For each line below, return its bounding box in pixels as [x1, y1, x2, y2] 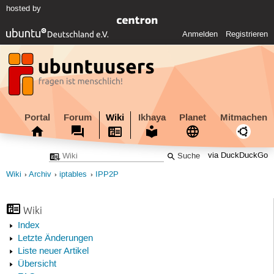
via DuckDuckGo [208, 151, 268, 161]
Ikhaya [138, 111, 166, 124]
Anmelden [182, 29, 218, 40]
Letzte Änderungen [17, 233, 93, 245]
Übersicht [17, 259, 56, 270]
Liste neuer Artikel [17, 246, 89, 257]
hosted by [6, 4, 41, 14]
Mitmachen [220, 111, 267, 124]
